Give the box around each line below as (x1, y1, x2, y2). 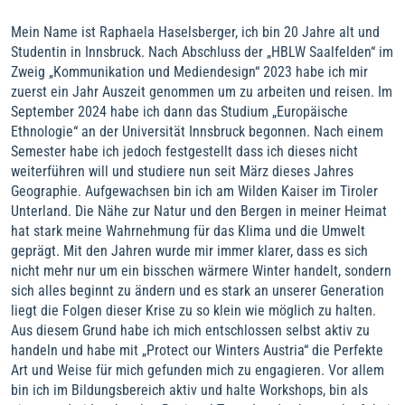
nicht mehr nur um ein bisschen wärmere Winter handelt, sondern (11, 262, 391, 279)
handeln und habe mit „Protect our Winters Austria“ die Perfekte (11, 342, 383, 359)
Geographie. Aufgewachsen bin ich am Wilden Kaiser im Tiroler (11, 183, 378, 200)
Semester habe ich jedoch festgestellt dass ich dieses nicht (11, 143, 358, 160)
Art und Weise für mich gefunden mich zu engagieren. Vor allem (11, 362, 384, 379)
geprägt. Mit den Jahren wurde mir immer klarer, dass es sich (11, 242, 368, 259)
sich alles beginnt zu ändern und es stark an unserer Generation (11, 282, 384, 299)
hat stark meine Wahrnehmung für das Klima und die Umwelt (11, 222, 365, 240)
